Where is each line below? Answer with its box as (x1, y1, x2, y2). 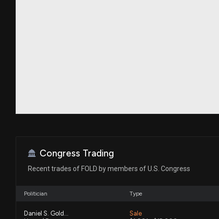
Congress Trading (40, 147, 114, 159)
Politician (24, 190, 47, 197)
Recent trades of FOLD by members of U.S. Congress (28, 164, 190, 173)
